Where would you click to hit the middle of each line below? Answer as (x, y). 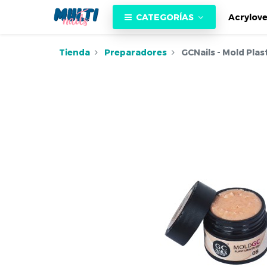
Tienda (74, 52)
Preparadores (135, 52)
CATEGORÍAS (165, 17)
